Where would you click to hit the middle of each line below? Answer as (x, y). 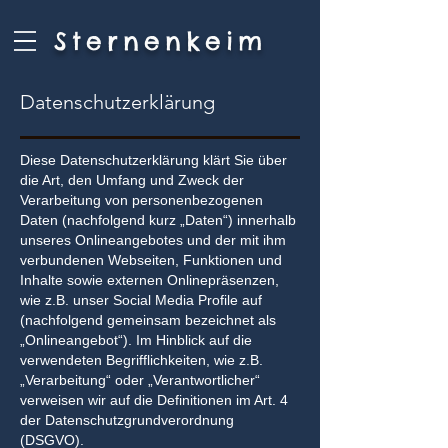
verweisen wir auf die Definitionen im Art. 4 (154, 400)
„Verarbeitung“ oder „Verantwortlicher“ (140, 380)
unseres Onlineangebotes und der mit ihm (153, 240)
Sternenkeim (160, 41)
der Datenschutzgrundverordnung (127, 420)
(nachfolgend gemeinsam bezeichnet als (148, 320)
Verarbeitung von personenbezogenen (141, 200)
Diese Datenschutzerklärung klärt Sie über (153, 160)
